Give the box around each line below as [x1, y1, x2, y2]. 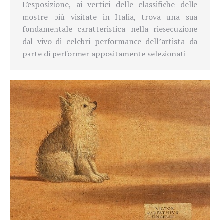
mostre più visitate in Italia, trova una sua [22, 11, 197, 22]
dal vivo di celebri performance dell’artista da [22, 35, 197, 47]
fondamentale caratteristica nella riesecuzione [22, 23, 197, 34]
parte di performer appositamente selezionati [22, 48, 186, 59]
